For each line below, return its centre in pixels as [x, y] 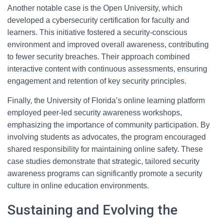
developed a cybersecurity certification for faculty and [98, 20]
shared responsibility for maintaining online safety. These [105, 149]
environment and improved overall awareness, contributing [108, 45]
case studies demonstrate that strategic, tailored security [103, 161]
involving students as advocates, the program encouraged [107, 137]
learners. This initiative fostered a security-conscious [97, 32]
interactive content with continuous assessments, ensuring [107, 69]
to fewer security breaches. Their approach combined [99, 57]
